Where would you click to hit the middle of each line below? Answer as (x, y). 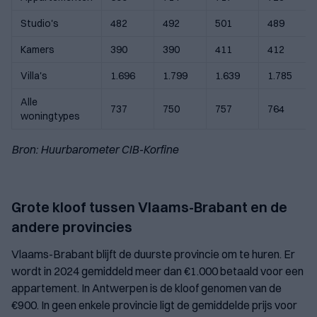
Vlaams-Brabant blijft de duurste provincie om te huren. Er (153, 254)
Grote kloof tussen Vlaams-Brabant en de (149, 207)
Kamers (38, 50)
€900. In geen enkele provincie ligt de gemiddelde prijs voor (154, 305)
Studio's (40, 24)
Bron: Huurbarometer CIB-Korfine (95, 150)
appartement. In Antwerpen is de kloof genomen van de (146, 288)
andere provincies (72, 227)
